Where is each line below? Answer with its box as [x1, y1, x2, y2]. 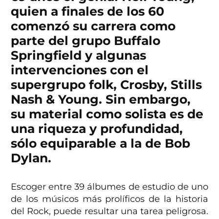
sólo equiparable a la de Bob [11, 135, 191, 151]
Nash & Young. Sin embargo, [11, 91, 191, 107]
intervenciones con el [11, 62, 149, 77]
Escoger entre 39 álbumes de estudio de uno [11, 181, 208, 192]
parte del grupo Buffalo [11, 33, 161, 48]
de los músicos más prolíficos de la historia [11, 193, 208, 204]
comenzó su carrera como [11, 18, 176, 33]
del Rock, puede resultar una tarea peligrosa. [11, 205, 208, 217]
